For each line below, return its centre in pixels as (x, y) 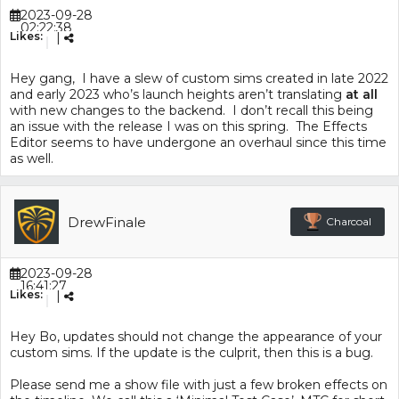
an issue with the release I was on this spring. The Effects (188, 126)
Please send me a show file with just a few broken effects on (199, 385)
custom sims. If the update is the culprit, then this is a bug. (191, 353)
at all (362, 94)
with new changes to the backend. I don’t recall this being (191, 110)
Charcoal (349, 221)
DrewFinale (107, 222)
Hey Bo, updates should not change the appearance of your (196, 337)
